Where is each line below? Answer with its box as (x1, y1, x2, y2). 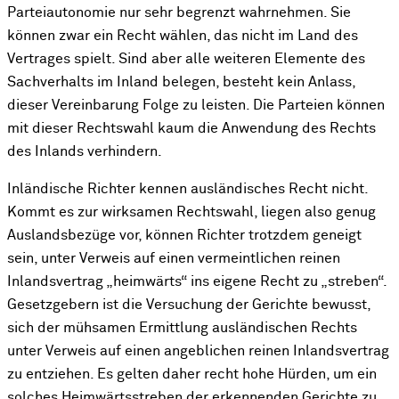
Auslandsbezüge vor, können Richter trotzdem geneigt (7, 228, 362, 244)
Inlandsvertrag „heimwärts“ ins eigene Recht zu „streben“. (7, 274, 387, 290)
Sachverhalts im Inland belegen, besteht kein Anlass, (7, 75, 355, 90)
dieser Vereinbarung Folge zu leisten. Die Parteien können (7, 98, 385, 113)
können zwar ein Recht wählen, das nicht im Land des (7, 28, 358, 44)
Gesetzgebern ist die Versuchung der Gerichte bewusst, (7, 297, 370, 313)
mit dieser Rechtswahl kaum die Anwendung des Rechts (7, 121, 376, 136)
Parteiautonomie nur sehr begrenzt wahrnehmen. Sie (7, 5, 351, 20)
